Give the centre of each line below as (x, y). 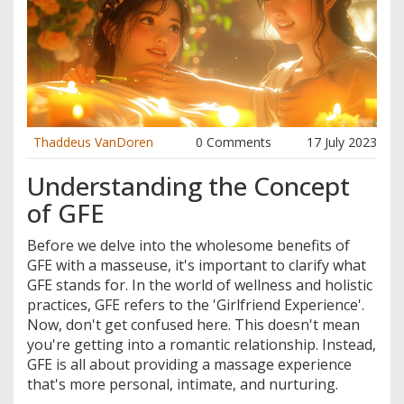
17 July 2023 (342, 142)
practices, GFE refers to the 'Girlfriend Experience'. (196, 305)
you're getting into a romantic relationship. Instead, (202, 345)
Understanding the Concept (188, 186)
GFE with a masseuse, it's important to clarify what (197, 266)
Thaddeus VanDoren (93, 142)
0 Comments (233, 142)
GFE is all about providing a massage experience (189, 365)
